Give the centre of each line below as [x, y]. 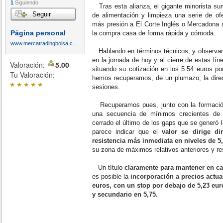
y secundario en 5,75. [125, 194]
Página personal [38, 33]
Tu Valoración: [32, 75]
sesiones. [107, 87]
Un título [108, 167]
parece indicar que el [127, 132]
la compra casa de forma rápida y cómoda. [154, 33]
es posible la [111, 176]
